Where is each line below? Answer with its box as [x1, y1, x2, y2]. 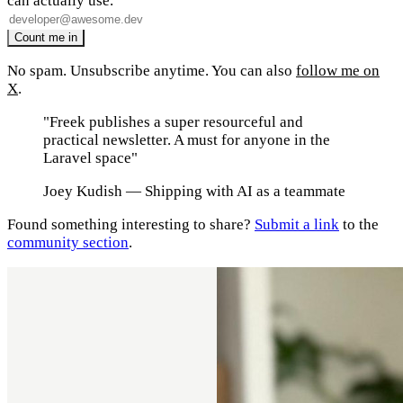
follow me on [296, 62, 380, 80]
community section [7, 234, 129, 252]
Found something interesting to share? [7, 216, 255, 234]
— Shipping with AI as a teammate [126, 183, 345, 201]
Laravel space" [43, 149, 138, 167]
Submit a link [255, 216, 339, 234]
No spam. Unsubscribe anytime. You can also [7, 62, 296, 80]
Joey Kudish [43, 183, 122, 201]
